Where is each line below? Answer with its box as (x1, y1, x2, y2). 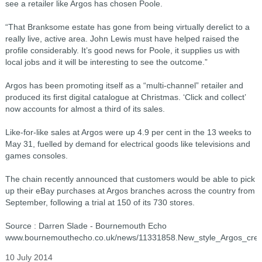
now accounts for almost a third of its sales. (5, 104, 165, 113)
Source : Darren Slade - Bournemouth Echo (5, 221, 167, 230)
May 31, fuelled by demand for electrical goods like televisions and (5, 139, 250, 149)
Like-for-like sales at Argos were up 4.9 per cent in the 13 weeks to (5, 127, 251, 137)
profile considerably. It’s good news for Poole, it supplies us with (5, 46, 240, 55)
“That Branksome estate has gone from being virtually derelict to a (5, 22, 250, 32)
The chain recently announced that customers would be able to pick (5, 174, 255, 184)
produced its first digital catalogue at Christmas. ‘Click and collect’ (5, 92, 246, 102)
